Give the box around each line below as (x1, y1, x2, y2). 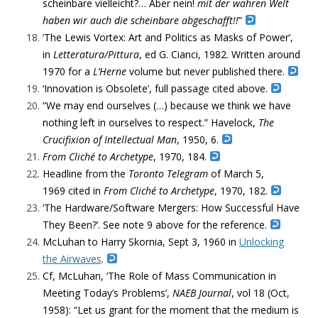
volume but (126, 65, 181, 78)
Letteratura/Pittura (53, 48, 139, 61)
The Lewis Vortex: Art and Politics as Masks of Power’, (44, 31, 293, 44)
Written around (231, 48, 300, 61)
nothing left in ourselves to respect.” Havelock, (43, 116, 258, 129)
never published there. (181, 65, 287, 78)
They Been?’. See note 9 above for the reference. (43, 218, 270, 231)
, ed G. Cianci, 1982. (139, 48, 231, 61)
